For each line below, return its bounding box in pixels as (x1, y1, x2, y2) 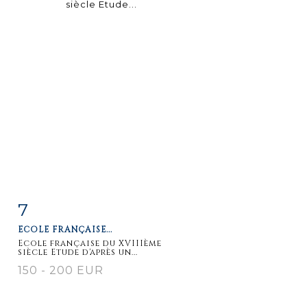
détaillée (32, 231, 79, 243)
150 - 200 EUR (18, 263, 103, 277)
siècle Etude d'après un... (18, 246, 138, 258)
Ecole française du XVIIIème (18, 237, 162, 249)
